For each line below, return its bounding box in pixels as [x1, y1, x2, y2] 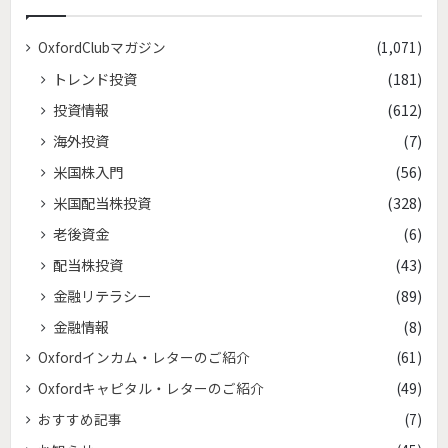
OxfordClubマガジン [38, 36, 166, 57]
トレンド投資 [53, 67, 137, 89]
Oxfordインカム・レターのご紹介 [38, 346, 250, 367]
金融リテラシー [53, 284, 151, 306]
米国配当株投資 [53, 191, 151, 213]
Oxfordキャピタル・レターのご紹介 [38, 377, 264, 398]
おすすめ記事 [38, 408, 122, 429]
